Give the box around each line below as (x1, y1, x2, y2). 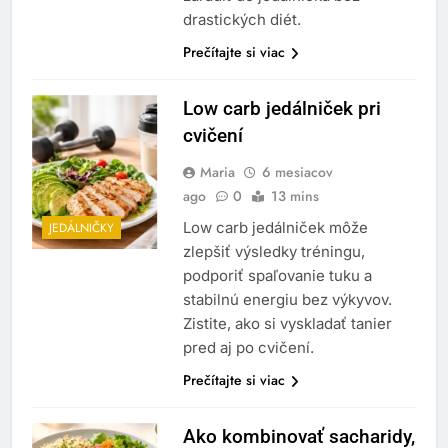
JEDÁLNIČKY (49, 218, 114, 237)
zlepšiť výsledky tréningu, (182, 242, 365, 262)
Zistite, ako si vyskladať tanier (182, 314, 392, 334)
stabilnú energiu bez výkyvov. (182, 290, 392, 310)
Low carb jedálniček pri (182, 97, 381, 121)
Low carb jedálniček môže (182, 218, 368, 238)
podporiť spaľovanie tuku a (182, 266, 372, 286)
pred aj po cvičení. (182, 338, 314, 358)
